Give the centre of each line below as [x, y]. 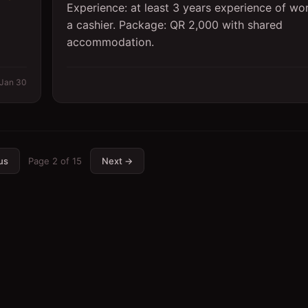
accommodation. [110, 42]
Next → [117, 161]
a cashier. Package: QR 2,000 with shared [175, 25]
